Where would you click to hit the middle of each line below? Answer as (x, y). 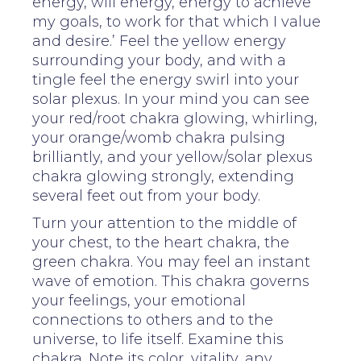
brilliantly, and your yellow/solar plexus (172, 157)
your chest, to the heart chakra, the (161, 242)
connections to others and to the (153, 320)
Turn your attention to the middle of (164, 223)
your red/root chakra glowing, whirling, (175, 118)
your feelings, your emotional (139, 300)
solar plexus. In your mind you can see (171, 99)
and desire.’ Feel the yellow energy (159, 41)
